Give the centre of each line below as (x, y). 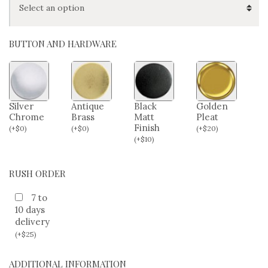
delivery (32, 222)
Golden (212, 106)
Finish (147, 128)
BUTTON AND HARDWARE (63, 43)
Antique (88, 106)
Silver (21, 106)
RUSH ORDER (37, 174)
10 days (30, 210)
